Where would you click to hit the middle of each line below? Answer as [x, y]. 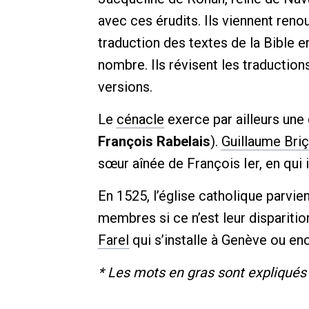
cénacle [140, 119]
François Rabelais [154, 141]
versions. [125, 87]
